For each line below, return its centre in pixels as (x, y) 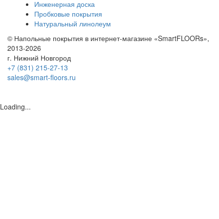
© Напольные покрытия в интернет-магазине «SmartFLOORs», (108, 38)
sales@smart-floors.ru (42, 77)
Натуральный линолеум (73, 23)
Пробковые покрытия (68, 13)
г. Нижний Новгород (39, 57)
